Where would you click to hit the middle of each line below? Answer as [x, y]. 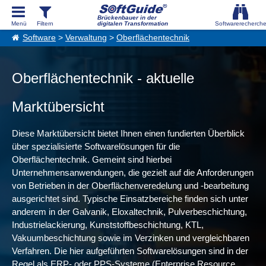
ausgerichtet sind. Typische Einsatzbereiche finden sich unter [130, 199]
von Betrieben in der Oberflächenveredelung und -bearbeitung [130, 186]
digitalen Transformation [132, 23]
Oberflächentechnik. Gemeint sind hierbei [92, 159]
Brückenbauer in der [127, 18]
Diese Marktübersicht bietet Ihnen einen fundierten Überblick [128, 133]
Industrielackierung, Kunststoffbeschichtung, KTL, [108, 225]
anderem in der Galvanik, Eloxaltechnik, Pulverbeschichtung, [129, 212]
